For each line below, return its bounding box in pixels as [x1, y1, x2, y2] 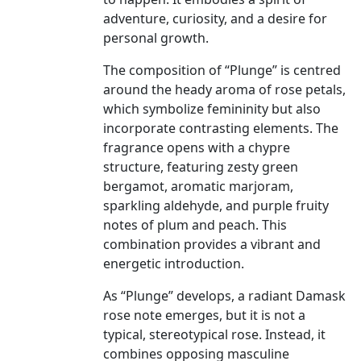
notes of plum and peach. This [103, 216, 287, 234]
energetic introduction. [103, 255, 244, 273]
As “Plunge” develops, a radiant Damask [103, 287, 346, 305]
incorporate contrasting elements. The [103, 119, 338, 138]
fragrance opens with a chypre [103, 139, 290, 157]
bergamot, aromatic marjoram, [103, 177, 293, 196]
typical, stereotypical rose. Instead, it [103, 326, 326, 344]
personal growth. [103, 29, 209, 48]
